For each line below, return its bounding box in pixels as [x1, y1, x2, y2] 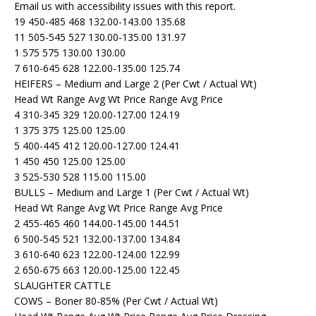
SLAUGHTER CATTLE [14, 279, 111, 293]
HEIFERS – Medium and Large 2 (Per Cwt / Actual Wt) [14, 77, 257, 91]
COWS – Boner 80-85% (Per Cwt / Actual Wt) [14, 294, 218, 308]
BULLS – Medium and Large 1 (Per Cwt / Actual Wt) [14, 186, 249, 200]
